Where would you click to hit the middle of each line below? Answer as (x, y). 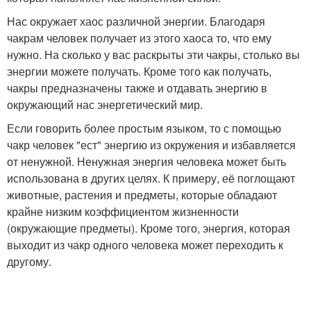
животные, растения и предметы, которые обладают (142, 194)
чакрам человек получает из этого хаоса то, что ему (139, 37)
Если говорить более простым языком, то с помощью (144, 128)
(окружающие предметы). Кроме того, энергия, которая (149, 228)
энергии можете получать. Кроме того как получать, (139, 71)
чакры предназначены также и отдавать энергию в (137, 87)
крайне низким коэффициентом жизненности (123, 211)
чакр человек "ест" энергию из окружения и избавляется (151, 144)
